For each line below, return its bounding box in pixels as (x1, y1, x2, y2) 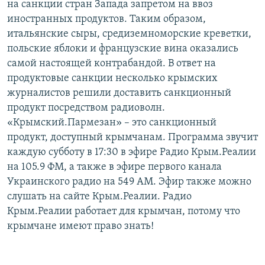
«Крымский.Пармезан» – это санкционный (7, 117, 216, 128)
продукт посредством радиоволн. (7, 102, 165, 114)
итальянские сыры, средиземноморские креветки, (7, 28, 251, 40)
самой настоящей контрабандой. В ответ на (7, 57, 216, 69)
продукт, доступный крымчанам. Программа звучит (7, 131, 258, 143)
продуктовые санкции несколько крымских (7, 72, 218, 84)
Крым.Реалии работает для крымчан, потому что (7, 205, 240, 217)
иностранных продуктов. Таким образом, (7, 13, 206, 25)
